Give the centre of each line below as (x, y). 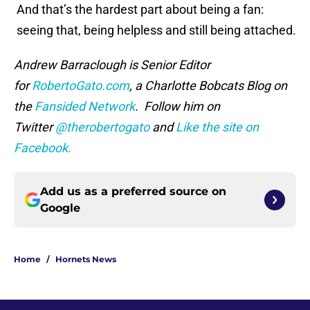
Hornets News (86, 259)
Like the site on (217, 127)
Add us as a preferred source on (133, 192)
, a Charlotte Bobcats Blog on (208, 86)
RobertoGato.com (81, 86)
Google (60, 208)
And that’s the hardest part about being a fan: (139, 10)
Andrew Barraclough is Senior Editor (112, 65)
